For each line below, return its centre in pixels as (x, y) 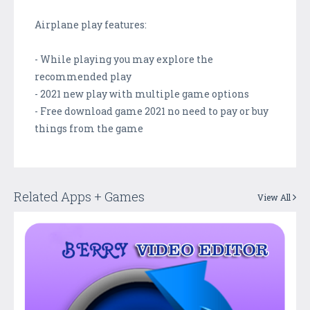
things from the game (89, 128)
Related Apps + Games (79, 196)
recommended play (83, 76)
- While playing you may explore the (124, 59)
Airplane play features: (91, 24)
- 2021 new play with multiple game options (142, 93)
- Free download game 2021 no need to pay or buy (152, 111)
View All (275, 197)
